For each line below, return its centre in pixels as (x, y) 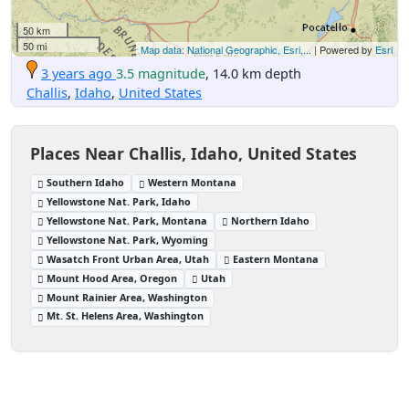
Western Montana (193, 183)
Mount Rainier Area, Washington (127, 297)
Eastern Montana (276, 258)
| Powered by (343, 49)
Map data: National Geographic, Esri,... (226, 49)
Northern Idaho (271, 221)
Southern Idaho (86, 183)
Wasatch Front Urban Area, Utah (128, 258)
